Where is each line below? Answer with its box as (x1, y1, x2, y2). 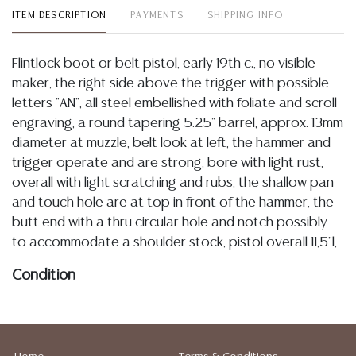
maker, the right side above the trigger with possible (12, 77, 329, 90)
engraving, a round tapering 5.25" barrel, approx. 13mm (12, 117, 343, 130)
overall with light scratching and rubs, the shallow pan (12, 176, 334, 189)
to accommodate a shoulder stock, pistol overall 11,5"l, (12, 236, 340, 249)
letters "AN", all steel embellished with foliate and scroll (12, 97, 337, 110)
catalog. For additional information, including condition (12, 323, 339, 336)
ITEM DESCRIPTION (12, 11, 107, 20)
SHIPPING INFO (207, 11, 284, 20)
